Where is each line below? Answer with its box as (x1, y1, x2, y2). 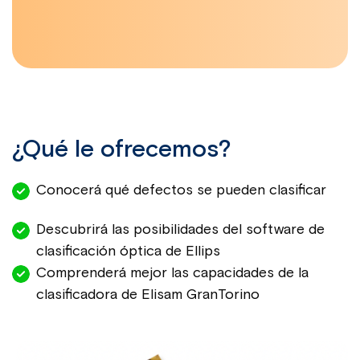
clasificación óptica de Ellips (36, 244, 220, 260)
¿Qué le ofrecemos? (12, 138, 231, 163)
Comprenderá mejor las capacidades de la (36, 266, 309, 281)
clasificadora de (36, 288, 141, 303)
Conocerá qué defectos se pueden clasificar (36, 183, 326, 198)
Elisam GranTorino (141, 288, 260, 303)
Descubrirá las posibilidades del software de (36, 223, 325, 238)
